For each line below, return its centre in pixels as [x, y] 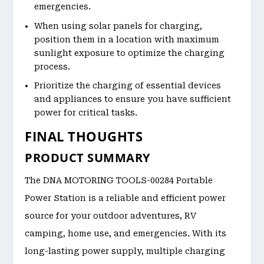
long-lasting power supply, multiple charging [125, 251]
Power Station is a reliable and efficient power [126, 198]
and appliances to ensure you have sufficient [133, 99]
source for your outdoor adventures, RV [111, 216]
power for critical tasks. [86, 113]
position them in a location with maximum [127, 39]
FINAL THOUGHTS [84, 136]
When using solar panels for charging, [118, 26]
